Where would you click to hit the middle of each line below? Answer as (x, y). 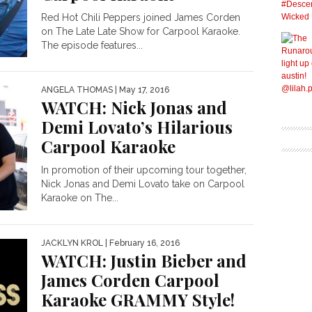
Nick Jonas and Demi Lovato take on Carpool (143, 184)
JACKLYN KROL (72, 243)
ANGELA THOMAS (77, 90)
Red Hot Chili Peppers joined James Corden (141, 17)
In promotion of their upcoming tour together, (144, 170)
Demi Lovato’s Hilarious (137, 127)
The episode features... (92, 45)
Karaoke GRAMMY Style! (138, 299)
